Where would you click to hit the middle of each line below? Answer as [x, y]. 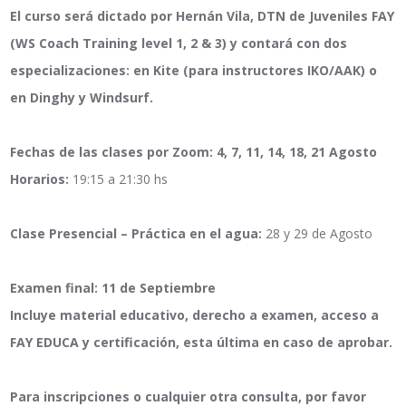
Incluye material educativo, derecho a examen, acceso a [195, 315]
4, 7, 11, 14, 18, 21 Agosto [297, 152]
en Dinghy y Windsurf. [82, 98]
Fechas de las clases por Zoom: [114, 152]
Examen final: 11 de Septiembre [113, 288]
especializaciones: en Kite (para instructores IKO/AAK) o [194, 71]
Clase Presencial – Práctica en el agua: [138, 234]
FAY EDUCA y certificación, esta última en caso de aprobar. [202, 343]
